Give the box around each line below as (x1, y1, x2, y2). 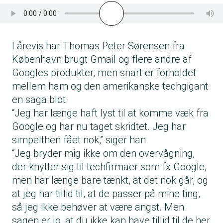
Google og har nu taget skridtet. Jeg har (12, 120, 186, 133)
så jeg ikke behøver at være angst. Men (12, 201, 184, 214)
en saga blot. (12, 94, 68, 106)
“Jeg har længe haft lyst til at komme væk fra (12, 107, 209, 119)
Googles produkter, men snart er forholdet (12, 67, 196, 79)
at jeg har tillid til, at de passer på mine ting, (12, 188, 200, 200)
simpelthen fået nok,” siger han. (12, 134, 148, 146)
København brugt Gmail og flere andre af (12, 53, 192, 66)
